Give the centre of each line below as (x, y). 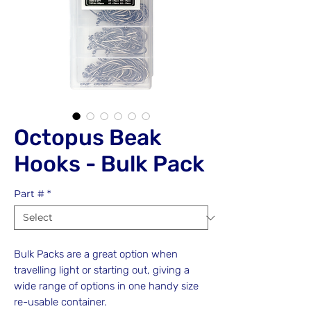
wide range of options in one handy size (106, 286)
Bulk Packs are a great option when (96, 254)
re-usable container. (60, 302)
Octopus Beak (88, 137)
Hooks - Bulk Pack (109, 164)
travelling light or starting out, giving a (102, 270)
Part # (29, 194)
